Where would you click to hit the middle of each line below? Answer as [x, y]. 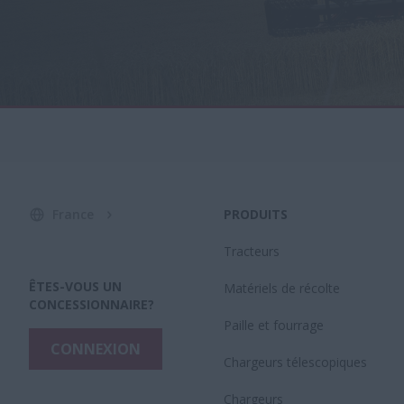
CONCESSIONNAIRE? [92, 304]
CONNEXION [96, 349]
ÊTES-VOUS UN [75, 286]
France [73, 214]
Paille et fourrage [274, 325]
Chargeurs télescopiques [295, 362]
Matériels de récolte [282, 288]
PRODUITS [256, 214]
